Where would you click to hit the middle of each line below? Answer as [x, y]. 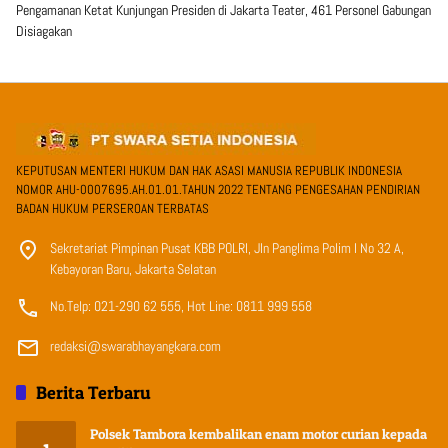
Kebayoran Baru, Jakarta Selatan [133, 269]
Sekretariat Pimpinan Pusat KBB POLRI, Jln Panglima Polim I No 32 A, [227, 248]
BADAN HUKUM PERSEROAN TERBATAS [112, 209]
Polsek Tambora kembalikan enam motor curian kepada [258, 434]
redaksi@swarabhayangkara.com [135, 346]
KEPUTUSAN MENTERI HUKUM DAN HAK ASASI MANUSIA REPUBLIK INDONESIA [209, 171]
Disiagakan [44, 31]
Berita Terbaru [93, 393]
